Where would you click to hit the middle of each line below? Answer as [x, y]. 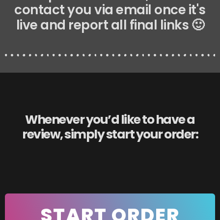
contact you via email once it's [110, 10]
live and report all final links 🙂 [110, 25]
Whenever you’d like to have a [110, 120]
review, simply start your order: [110, 135]
